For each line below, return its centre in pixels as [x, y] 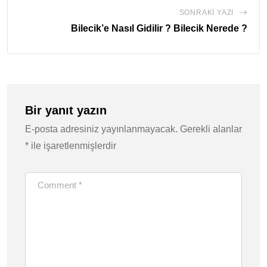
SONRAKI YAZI [207, 13]
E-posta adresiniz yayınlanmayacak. [101, 129]
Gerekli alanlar [211, 129]
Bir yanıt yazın [66, 111]
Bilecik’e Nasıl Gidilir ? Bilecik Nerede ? [159, 29]
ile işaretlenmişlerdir [72, 146]
